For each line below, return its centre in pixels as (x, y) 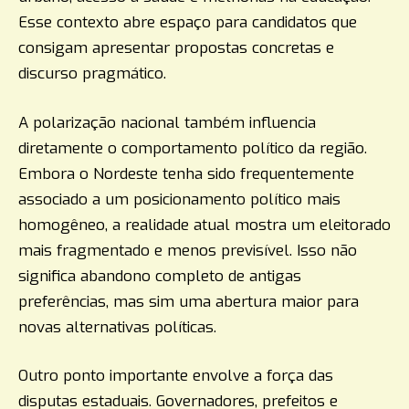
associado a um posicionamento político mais (179, 199)
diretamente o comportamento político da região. (193, 148)
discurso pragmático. (92, 74)
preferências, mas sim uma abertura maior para (189, 301)
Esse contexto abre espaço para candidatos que (188, 23)
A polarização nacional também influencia (167, 122)
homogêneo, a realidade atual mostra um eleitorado (204, 225)
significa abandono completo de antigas (160, 276)
